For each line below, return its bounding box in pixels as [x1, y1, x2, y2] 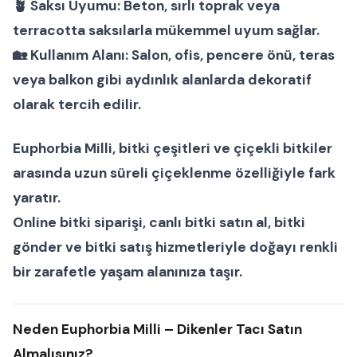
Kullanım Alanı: [30, 46, 128, 65]
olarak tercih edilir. [13, 96, 141, 114]
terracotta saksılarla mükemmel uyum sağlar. [13, 22, 320, 40]
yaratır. [13, 189, 61, 207]
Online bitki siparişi [13, 214, 143, 232]
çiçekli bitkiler [233, 139, 332, 158]
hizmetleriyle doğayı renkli [152, 238, 338, 257]
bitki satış [85, 238, 152, 257]
